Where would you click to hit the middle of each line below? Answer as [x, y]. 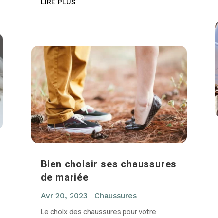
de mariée [64, 177]
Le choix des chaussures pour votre [98, 212]
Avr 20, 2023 [64, 196]
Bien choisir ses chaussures [109, 164]
